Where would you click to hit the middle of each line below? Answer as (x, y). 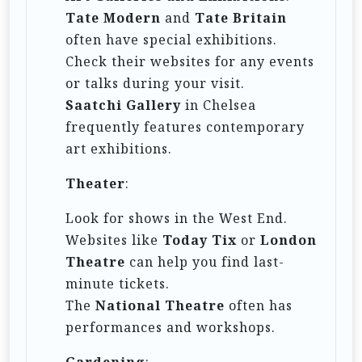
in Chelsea (219, 105)
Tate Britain (241, 17)
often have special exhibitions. (171, 39)
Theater (95, 183)
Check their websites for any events (190, 61)
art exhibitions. (119, 148)
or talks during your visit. (155, 83)
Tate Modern (113, 17)
